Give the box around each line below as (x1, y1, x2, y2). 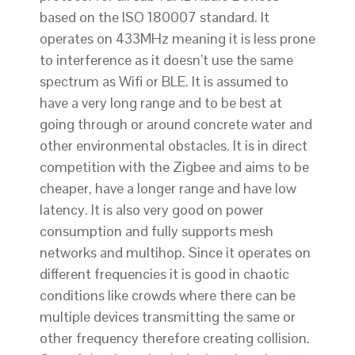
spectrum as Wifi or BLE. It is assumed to (40, 72, 288, 91)
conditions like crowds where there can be (40, 286, 296, 305)
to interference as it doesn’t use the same (40, 51, 293, 70)
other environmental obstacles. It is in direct (40, 136, 307, 155)
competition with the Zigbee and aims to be (40, 158, 309, 177)
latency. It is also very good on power (40, 200, 264, 219)
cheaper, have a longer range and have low (40, 179, 296, 198)
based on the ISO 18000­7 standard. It (40, 8, 269, 27)
